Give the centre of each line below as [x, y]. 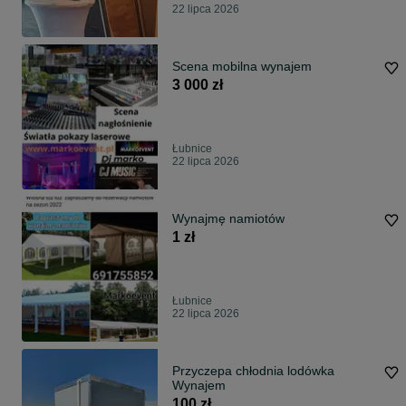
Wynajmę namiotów [257, 218]
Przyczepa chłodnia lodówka [253, 371]
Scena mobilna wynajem [242, 66]
